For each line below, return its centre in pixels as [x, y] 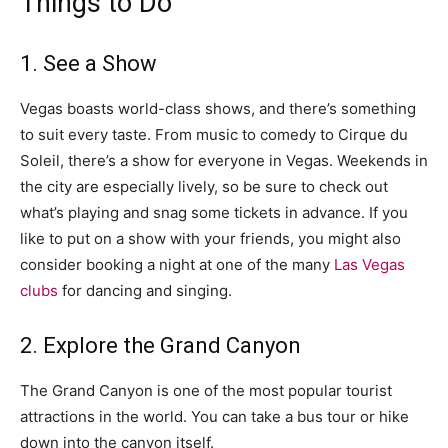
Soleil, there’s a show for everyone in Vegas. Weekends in [224, 160]
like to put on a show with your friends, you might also [210, 238]
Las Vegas [369, 264]
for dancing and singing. [145, 290]
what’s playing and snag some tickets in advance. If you [214, 212]
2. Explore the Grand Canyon [160, 345]
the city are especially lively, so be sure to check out [204, 186]
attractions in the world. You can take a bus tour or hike [214, 416]
